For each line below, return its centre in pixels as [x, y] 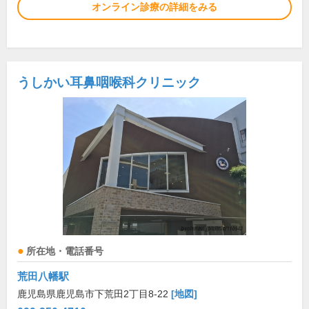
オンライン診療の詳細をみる [154, 7]
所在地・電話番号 [65, 252]
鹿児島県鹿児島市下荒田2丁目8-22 [94, 294]
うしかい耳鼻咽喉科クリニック [109, 83]
